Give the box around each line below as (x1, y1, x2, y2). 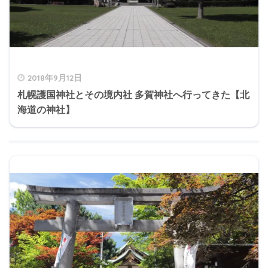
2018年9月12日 (28, 72, 82, 83)
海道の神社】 (17, 104, 75, 115)
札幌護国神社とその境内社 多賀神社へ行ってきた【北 (17, 89, 249, 100)
